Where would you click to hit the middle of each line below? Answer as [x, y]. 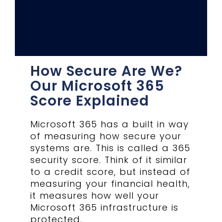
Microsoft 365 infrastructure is [105, 207]
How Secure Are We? [107, 71]
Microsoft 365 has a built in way [110, 124]
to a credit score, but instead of [111, 171]
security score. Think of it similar [109, 160]
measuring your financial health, [110, 183]
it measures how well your [95, 195]
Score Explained [90, 101]
